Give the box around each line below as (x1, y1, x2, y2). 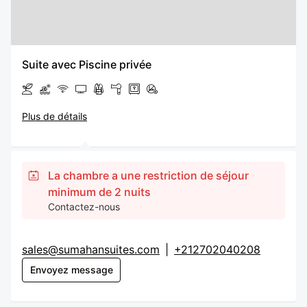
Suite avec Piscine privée (22, 58, 151, 71)
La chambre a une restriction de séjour (48, 169, 249, 182)
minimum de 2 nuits (48, 185, 151, 199)
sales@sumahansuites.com (22, 243, 160, 256)
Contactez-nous (48, 201, 121, 212)
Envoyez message (29, 264, 113, 275)
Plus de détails (22, 110, 87, 122)
